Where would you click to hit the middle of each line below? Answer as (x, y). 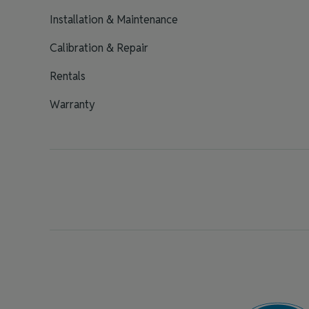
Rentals (68, 76)
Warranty (72, 104)
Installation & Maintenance (114, 20)
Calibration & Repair (99, 48)
